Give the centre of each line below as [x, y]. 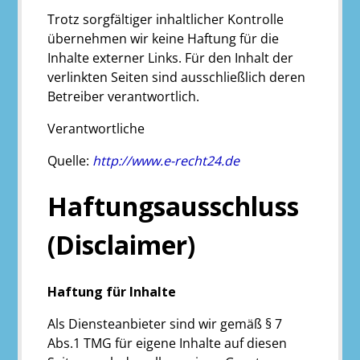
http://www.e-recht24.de [166, 161]
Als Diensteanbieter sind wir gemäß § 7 [165, 323]
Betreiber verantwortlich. [124, 96]
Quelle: [70, 161]
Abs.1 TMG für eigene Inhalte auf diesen [168, 343]
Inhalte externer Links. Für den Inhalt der [171, 58]
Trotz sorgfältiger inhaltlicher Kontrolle [166, 19]
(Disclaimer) [122, 245]
